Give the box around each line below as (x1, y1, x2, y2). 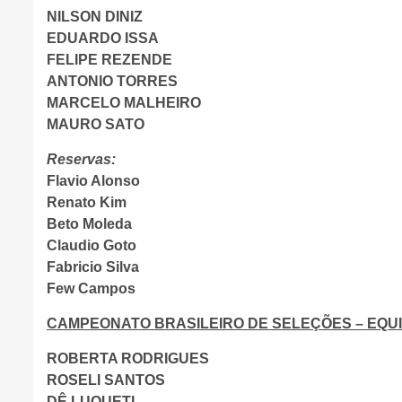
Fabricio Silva (47, 259, 139, 275)
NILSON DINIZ (47, 9, 143, 24)
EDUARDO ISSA (47, 31, 159, 46)
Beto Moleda (47, 216, 132, 232)
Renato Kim (47, 195, 127, 210)
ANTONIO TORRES (47, 74, 178, 89)
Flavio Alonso (47, 173, 140, 188)
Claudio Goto (47, 238, 136, 253)
